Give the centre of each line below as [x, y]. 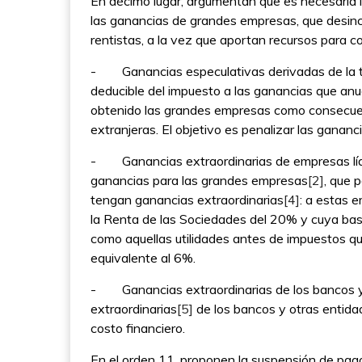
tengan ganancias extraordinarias [187, 200]
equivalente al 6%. [143, 258]
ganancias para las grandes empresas [199, 180]
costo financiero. [138, 328]
